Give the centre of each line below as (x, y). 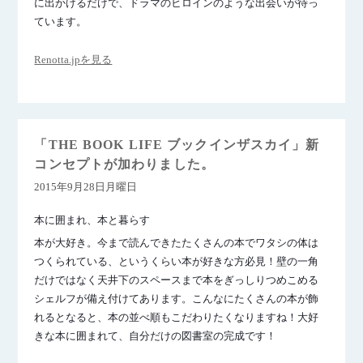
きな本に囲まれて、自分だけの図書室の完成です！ (156, 336)
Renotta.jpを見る (73, 60)
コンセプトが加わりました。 (124, 164)
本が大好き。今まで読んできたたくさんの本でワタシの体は (177, 243)
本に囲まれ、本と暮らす (92, 220)
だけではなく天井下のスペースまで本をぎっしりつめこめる (177, 280)
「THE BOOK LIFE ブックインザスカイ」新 (177, 145)
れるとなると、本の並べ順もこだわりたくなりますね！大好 (177, 317)
